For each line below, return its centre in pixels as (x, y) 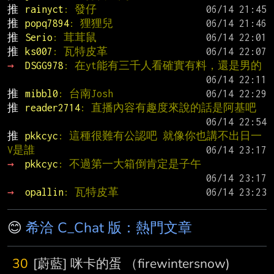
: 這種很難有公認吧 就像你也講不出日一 (160, 136)
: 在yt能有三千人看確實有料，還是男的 (162, 66)
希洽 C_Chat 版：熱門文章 (109, 228)
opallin (44, 192)
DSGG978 (44, 66)
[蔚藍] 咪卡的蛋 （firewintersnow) (131, 264)
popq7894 (47, 24)
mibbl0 (41, 94)
